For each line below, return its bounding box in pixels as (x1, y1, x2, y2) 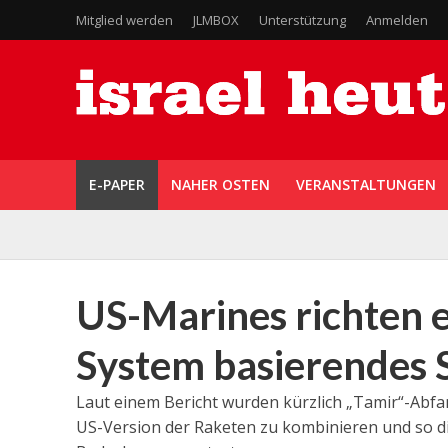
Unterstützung (258, 11, 346, 29)
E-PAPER (88, 175, 145, 194)
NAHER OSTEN (170, 175, 270, 194)
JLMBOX (192, 11, 239, 29)
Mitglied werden (75, 11, 173, 29)
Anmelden (365, 11, 428, 29)
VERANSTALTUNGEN (295, 175, 436, 194)
